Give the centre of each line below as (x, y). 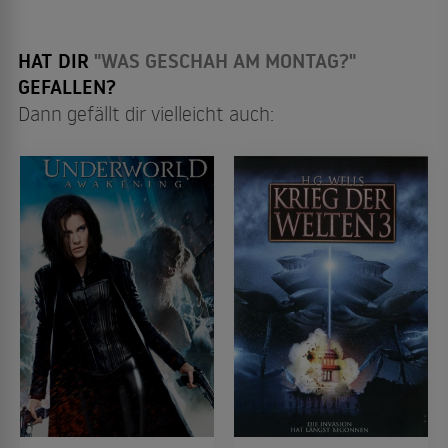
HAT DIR (56, 60)
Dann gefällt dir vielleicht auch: (146, 112)
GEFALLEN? (67, 86)
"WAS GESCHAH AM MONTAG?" (225, 60)
